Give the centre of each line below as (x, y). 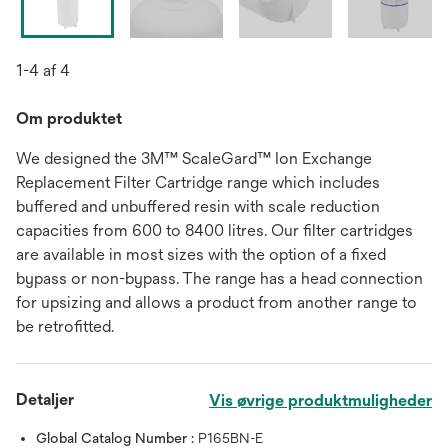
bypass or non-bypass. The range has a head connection (219, 278)
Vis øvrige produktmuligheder (320, 400)
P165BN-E (230, 438)
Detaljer (45, 399)
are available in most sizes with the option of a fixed (201, 254)
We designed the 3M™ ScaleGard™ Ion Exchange (194, 158)
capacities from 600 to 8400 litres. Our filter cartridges (214, 230)
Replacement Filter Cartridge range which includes (198, 182)
